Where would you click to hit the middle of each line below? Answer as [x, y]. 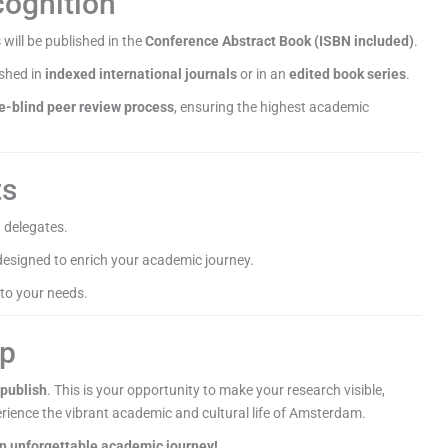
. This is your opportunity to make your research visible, [216, 390]
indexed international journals [141, 74]
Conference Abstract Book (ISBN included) [280, 41]
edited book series [348, 74]
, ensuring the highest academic [272, 107]
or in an [263, 74]
